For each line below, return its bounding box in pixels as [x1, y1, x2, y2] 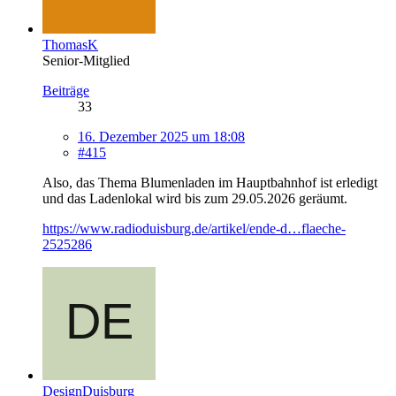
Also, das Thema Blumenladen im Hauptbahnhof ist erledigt [42, 175, 377, 191]
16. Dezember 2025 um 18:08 [78, 129, 245, 145]
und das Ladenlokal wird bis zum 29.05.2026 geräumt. [42, 191, 347, 207]
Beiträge [42, 83, 89, 99]
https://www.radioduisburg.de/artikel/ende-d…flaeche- [42, 221, 346, 237]
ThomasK [42, 37, 98, 53]
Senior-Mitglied [42, 53, 130, 69]
